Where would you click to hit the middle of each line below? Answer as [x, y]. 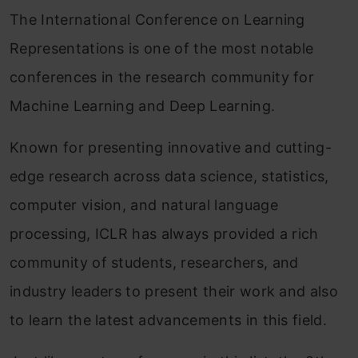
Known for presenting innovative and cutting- [171, 148]
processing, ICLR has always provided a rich [164, 234]
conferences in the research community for [162, 78]
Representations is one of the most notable [162, 49]
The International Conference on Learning [157, 20]
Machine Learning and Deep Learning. [143, 106]
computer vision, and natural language [144, 205]
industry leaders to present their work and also [174, 292]
